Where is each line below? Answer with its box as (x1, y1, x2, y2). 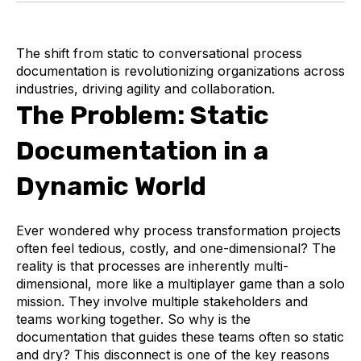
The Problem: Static (16, 100, 269, 131)
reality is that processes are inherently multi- (16, 258, 288, 275)
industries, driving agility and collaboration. (16, 81, 275, 97)
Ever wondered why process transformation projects (16, 222, 341, 239)
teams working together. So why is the (16, 311, 251, 328)
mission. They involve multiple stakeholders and (16, 293, 308, 310)
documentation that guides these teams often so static (16, 329, 344, 346)
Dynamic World (16, 171, 206, 201)
